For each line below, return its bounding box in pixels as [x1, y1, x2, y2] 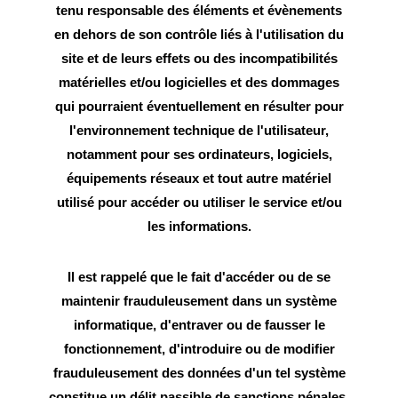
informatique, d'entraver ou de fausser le [73, 317, 325, 333]
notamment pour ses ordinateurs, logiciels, [66, 147, 332, 163]
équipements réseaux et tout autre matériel [67, 171, 331, 187]
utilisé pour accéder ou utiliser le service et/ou [56, 195, 342, 211]
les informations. [147, 219, 251, 235]
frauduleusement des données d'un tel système [52, 365, 346, 381]
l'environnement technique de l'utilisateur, [69, 123, 329, 139]
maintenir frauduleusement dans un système [61, 293, 337, 309]
